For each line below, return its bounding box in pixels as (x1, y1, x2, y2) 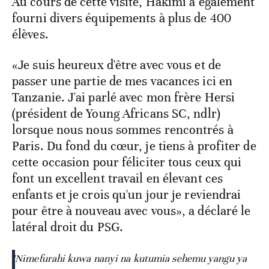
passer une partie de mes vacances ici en (12, 73, 233, 89)
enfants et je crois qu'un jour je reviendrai (12, 186, 241, 202)
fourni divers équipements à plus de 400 (12, 10, 231, 26)
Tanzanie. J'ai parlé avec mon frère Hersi (12, 89, 235, 105)
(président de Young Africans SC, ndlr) (12, 105, 220, 121)
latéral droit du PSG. (12, 219, 124, 235)
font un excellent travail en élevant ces (12, 170, 223, 186)
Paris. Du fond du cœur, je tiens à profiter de (12, 138, 256, 154)
